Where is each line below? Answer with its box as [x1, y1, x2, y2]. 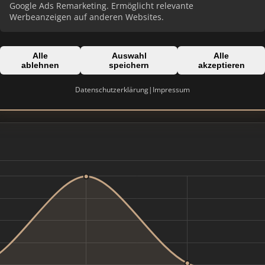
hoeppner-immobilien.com [140, 75, 259, 88]
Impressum [153, 85, 190, 95]
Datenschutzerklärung [75, 85, 148, 95]
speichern [109, 60, 150, 70]
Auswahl [111, 51, 147, 60]
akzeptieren [198, 60, 245, 70]
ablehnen [21, 60, 60, 70]
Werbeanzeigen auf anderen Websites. [9, 11, 164, 22]
